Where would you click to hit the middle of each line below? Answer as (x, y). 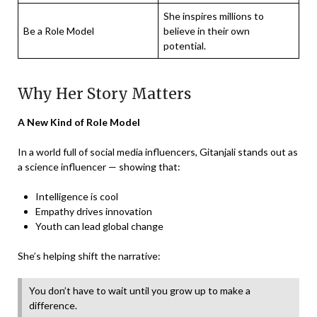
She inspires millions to (214, 16)
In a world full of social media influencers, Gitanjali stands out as (158, 152)
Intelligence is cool (77, 197)
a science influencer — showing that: (99, 167)
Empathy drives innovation (94, 212)
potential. (185, 46)
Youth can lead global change (99, 226)
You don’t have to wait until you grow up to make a (140, 291)
